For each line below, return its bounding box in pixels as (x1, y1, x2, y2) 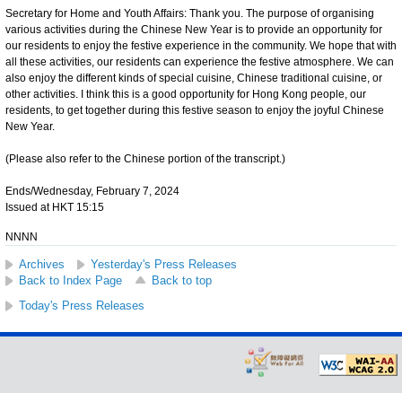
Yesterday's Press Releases (91, 257, 237, 271)
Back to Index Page (19, 273, 122, 287)
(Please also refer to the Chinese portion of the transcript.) (5, 152, 285, 165)
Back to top (152, 273, 212, 287)
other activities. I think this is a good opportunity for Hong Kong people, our (5, 87, 366, 100)
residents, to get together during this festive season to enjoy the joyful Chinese (5, 103, 384, 117)
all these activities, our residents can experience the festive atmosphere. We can (5, 55, 394, 68)
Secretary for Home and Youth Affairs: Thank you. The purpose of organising (5, 6, 374, 20)
